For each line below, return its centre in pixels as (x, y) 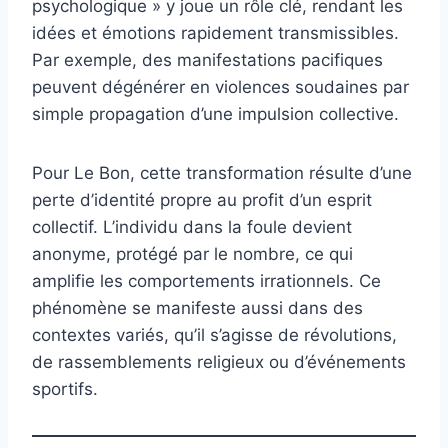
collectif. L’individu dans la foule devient (192, 227)
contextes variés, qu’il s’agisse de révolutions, (214, 335)
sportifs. (65, 389)
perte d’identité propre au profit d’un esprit (202, 200)
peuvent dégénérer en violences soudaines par (220, 87)
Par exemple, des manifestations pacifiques (207, 60)
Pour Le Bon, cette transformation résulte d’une (222, 173)
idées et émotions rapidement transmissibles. (215, 33)
